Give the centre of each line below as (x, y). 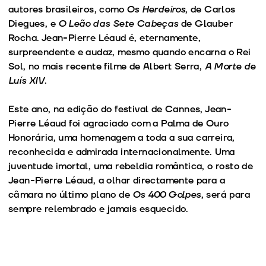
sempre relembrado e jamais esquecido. (99, 209)
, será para (226, 194)
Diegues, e (34, 23)
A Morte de (230, 66)
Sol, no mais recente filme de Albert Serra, (107, 66)
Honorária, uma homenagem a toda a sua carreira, (122, 137)
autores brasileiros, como (68, 9)
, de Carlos (210, 9)
